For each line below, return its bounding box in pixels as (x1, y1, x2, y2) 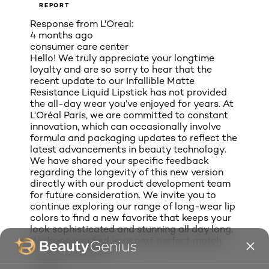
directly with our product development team (30, 178, 231, 190)
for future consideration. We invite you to (30, 189, 216, 201)
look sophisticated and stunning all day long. (30, 223, 233, 235)
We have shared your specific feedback (30, 155, 209, 167)
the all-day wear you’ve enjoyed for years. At (30, 98, 234, 110)
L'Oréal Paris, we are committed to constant (30, 109, 228, 121)
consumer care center (30, 41, 128, 53)
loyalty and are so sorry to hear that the (30, 64, 212, 76)
